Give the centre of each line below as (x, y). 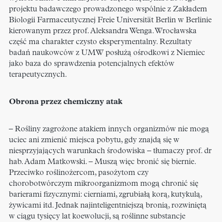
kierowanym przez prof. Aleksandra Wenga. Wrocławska (103, 31)
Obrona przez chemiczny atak (66, 102)
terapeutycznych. (38, 75)
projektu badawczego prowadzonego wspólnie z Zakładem (108, 10)
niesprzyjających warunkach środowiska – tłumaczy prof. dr (110, 151)
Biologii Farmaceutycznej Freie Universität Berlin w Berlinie (110, 21)
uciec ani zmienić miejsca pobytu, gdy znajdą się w (94, 140)
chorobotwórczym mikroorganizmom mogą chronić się (104, 184)
